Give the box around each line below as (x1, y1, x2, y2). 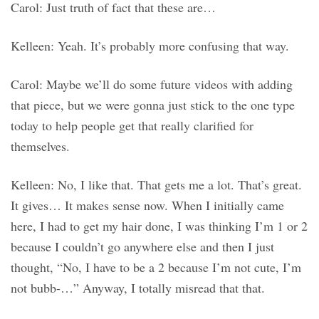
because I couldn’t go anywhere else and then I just (11, 238, 274, 256)
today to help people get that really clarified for (11, 117, 253, 135)
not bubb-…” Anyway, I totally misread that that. (11, 279, 265, 297)
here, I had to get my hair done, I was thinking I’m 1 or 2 (11, 217, 308, 235)
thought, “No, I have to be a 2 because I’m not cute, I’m (11, 258, 301, 276)
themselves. (11, 137, 70, 155)
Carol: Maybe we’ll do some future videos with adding (11, 75, 293, 93)
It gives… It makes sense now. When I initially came (11, 197, 284, 214)
